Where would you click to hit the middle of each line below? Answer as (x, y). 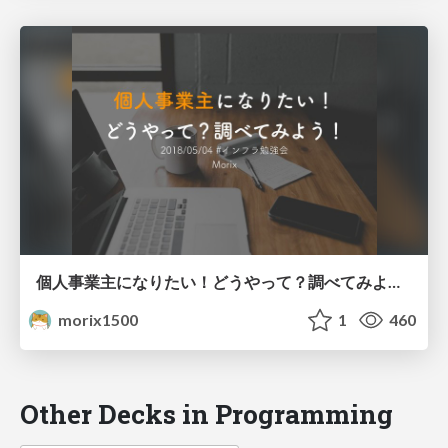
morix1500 (97, 320)
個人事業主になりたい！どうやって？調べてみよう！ (394, 282)
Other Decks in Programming (206, 414)
